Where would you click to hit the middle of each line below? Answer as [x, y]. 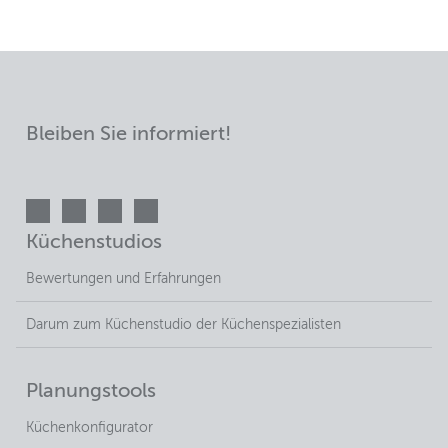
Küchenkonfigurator [89, 428]
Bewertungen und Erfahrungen [123, 279]
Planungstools [91, 392]
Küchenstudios [94, 243]
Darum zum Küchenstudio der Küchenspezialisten [183, 325]
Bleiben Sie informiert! [128, 135]
